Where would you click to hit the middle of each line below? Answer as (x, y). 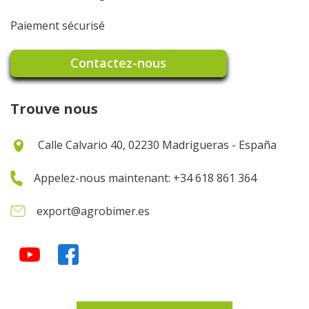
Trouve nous (54, 108)
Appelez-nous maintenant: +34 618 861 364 (145, 178)
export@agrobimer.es (93, 211)
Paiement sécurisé (58, 25)
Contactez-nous (119, 63)
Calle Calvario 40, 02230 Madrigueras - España (157, 144)
